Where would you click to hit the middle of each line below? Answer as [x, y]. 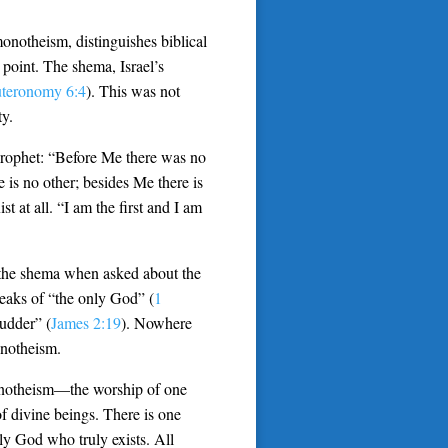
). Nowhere [156, 322]
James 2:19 [86, 322]
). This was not [133, 90]
